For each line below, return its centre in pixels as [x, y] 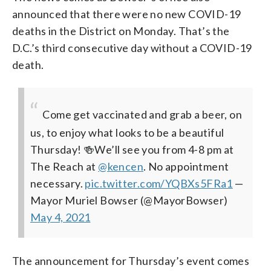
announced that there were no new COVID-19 [127, 14]
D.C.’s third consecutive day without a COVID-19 [132, 47]
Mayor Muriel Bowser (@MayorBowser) [129, 200]
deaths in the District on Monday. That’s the [121, 31]
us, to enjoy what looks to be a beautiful [127, 132]
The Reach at [64, 166]
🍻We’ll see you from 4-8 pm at [159, 149]
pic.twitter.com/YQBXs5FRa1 [159, 183]
